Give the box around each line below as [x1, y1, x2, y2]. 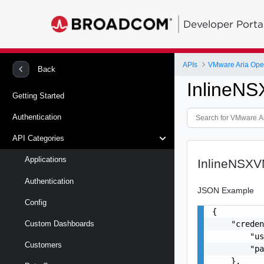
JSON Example [197, 185, 255, 195]
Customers [25, 240, 62, 250]
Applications [25, 155, 67, 164]
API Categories [12, 134, 64, 143]
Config [25, 197, 47, 207]
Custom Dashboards [25, 219, 94, 228]
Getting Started [12, 91, 64, 100]
